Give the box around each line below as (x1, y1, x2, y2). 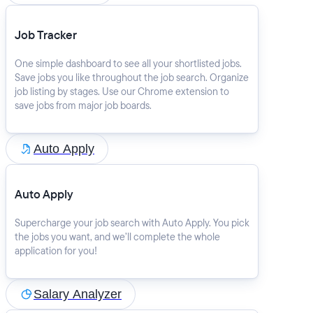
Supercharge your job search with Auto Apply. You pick (15, 216, 249, 230)
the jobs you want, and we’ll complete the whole (15, 230, 220, 244)
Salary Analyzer (34, 286, 122, 301)
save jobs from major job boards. (15, 99, 152, 112)
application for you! (15, 244, 97, 258)
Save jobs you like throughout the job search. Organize (15, 71, 249, 85)
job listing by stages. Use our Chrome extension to (15, 85, 229, 99)
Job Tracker (15, 27, 77, 43)
